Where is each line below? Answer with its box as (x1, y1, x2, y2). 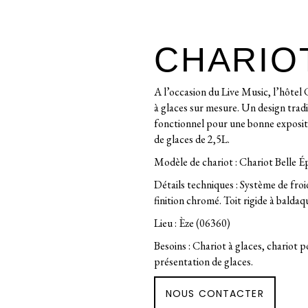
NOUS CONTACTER (166, 287, 264, 300)
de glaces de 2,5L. (154, 132, 230, 146)
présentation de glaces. (154, 254, 253, 269)
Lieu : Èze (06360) (154, 216, 230, 230)
